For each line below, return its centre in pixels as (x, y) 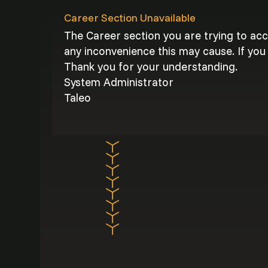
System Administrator (119, 82)
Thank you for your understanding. (151, 67)
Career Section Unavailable (130, 18)
